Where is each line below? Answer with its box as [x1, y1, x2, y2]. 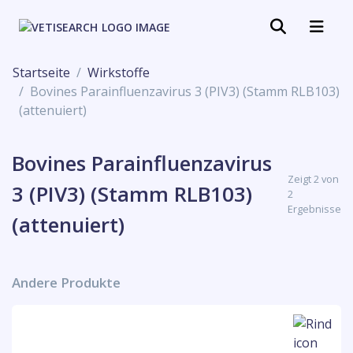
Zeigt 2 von [288, 172, 339, 186]
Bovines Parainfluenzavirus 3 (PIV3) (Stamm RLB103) [30, 83, 340, 100]
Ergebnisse [288, 202, 341, 216]
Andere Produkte [12, 273, 121, 292]
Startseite [13, 64, 70, 81]
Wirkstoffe [87, 64, 150, 81]
